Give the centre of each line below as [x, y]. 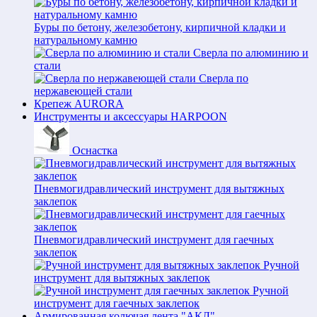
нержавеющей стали [83, 91]
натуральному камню [86, 40]
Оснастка [95, 150]
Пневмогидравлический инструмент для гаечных [154, 240]
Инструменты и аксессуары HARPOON [131, 116]
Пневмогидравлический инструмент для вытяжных [159, 189]
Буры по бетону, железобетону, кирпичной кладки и [160, 27]
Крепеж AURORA [79, 104]
